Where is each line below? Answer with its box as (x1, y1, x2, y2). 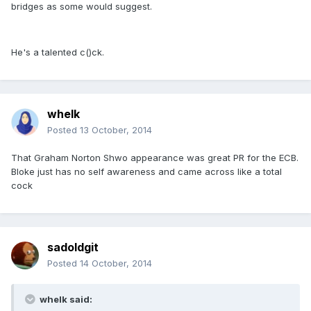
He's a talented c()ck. (11, 47, 104, 58)
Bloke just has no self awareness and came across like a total (11, 166, 282, 178)
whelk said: (37, 294, 92, 305)
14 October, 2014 (80, 258, 152, 269)
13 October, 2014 (80, 124, 152, 136)
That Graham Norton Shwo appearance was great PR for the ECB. (11, 152, 299, 164)
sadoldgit (47, 240, 99, 255)
